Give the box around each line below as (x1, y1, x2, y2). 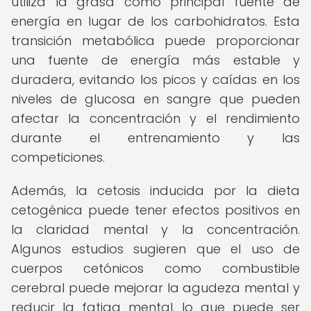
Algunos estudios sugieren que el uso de (11, 240, 300, 258)
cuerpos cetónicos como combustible (11, 260, 300, 277)
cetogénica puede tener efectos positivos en (11, 201, 300, 219)
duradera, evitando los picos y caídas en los (11, 71, 300, 88)
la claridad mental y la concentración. (11, 221, 300, 238)
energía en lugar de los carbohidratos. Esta (11, 12, 300, 30)
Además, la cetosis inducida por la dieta (11, 182, 300, 199)
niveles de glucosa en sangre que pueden (11, 90, 300, 108)
